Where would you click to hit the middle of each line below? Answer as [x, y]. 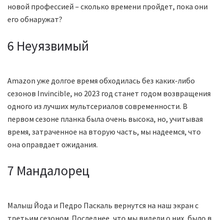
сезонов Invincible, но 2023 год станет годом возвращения [109, 93]
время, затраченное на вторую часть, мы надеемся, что [104, 131]
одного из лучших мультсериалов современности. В [97, 106]
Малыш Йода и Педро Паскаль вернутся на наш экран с [103, 205]
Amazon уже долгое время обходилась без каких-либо [101, 80]
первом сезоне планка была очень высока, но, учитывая [105, 119]
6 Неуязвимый [48, 46]
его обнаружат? [35, 19]
